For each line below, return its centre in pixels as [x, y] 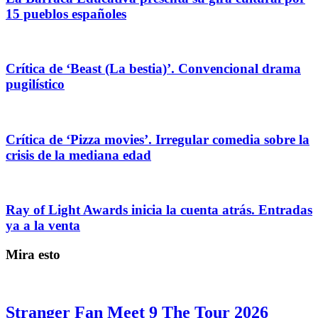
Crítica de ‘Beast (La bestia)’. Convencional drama [153, 69]
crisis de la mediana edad [78, 155]
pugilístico [35, 84]
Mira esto [33, 254]
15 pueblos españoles [66, 13]
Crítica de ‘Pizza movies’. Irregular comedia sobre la [158, 139]
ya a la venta [43, 226]
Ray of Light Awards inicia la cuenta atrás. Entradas [159, 210]
